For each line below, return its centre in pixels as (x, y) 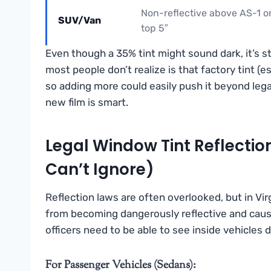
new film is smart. (87, 103)
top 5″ (155, 28)
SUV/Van (80, 21)
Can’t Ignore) (100, 170)
